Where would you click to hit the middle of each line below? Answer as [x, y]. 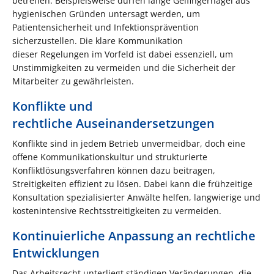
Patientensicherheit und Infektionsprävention [106, 27]
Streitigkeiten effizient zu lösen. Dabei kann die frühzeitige [132, 183]
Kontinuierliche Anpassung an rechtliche [134, 235]
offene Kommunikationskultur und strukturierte [110, 157]
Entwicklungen [56, 253]
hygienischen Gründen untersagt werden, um [106, 13]
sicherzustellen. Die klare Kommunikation [98, 40]
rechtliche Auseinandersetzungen [113, 123]
